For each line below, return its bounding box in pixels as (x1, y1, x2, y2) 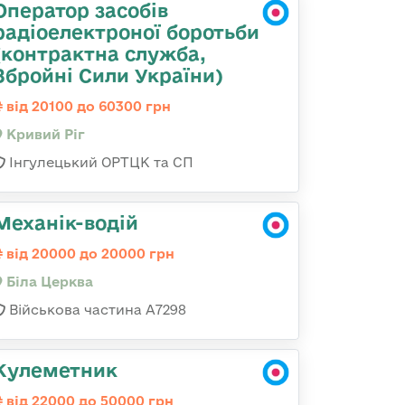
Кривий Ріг (3, 127, 85, 142)
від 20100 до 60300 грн (3, 99, 171, 114)
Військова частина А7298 (5, 302, 186, 317)
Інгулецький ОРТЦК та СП (5, 155, 193, 170)
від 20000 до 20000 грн (3, 246, 174, 261)
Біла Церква (3, 274, 93, 289)
